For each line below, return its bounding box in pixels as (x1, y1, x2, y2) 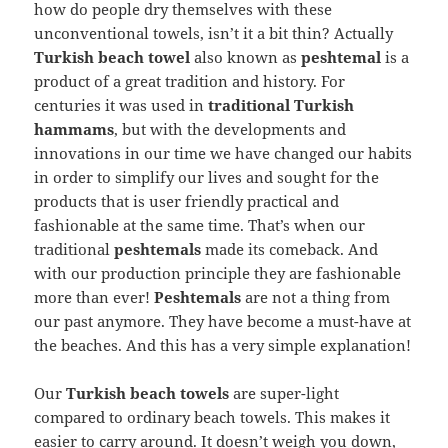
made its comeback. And (201, 239, 379, 260)
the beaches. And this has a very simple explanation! (34, 335, 412, 356)
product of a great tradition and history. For (34, 71, 346, 92)
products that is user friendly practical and (34, 191, 340, 212)
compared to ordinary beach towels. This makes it (34, 407, 391, 428)
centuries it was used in (34, 95, 209, 116)
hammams (34, 119, 115, 140)
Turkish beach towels (66, 383, 230, 404)
